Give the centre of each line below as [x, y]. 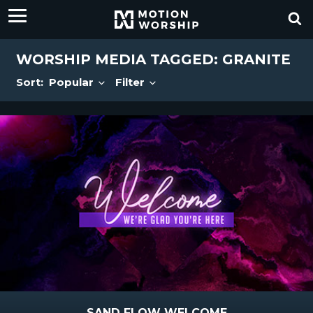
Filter [131, 82]
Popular [73, 82]
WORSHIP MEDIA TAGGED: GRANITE [153, 59]
